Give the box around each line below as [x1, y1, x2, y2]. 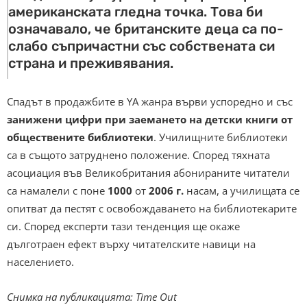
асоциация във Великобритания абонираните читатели [7, 166, 290, 180]
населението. [7, 255, 74, 269]
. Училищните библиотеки [153, 130, 288, 145]
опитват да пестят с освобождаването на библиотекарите [7, 201, 297, 216]
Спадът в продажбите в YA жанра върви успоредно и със [7, 95, 293, 109]
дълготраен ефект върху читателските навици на [7, 237, 256, 251]
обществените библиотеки [7, 130, 153, 145]
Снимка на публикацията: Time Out [7, 290, 177, 304]
